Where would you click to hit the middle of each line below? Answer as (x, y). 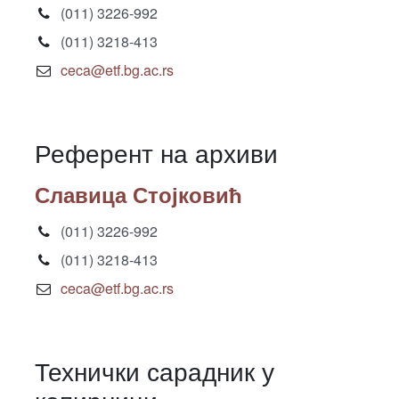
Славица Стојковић (138, 194)
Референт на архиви (156, 152)
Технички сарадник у (155, 370)
